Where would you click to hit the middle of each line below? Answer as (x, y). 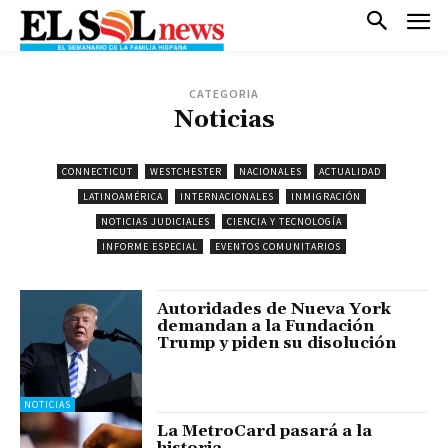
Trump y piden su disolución (277, 342)
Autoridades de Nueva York (274, 308)
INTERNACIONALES (226, 196)
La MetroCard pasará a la (265, 431)
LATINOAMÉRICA (122, 196)
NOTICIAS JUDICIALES (155, 221)
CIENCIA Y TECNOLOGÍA (284, 221)
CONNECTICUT (97, 171)
